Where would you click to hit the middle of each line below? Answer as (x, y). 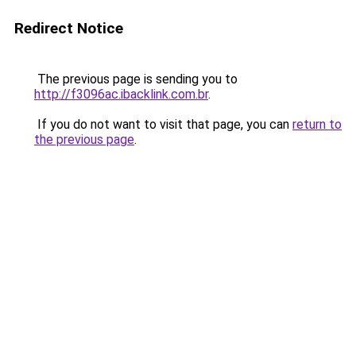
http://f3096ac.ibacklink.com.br (121, 94)
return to (317, 124)
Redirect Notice (69, 28)
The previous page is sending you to (136, 79)
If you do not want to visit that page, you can (163, 124)
